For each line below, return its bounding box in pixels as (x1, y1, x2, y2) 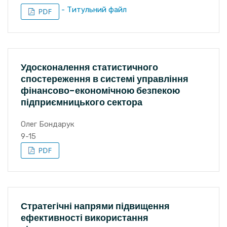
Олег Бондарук (21, 120, 74, 129)
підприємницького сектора (21, 96, 142, 108)
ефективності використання (21, 211, 148, 224)
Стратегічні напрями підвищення (21, 200, 170, 212)
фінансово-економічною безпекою (21, 84, 180, 97)
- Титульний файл (59, 5, 127, 14)
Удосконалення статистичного (21, 61, 158, 73)
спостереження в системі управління (21, 72, 188, 85)
